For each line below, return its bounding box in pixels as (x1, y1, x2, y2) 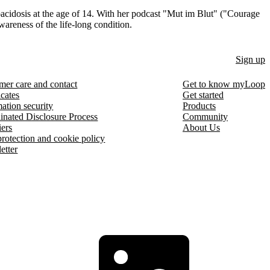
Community (182, 111, 228, 122)
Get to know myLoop (182, 78, 265, 89)
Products (182, 100, 216, 111)
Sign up (236, 54, 265, 64)
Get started (182, 89, 224, 100)
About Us (182, 122, 220, 133)
